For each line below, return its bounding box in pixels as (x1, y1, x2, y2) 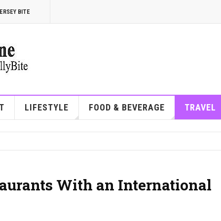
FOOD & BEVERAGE (88, 102, 165, 112)
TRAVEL (184, 102, 216, 112)
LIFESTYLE (24, 102, 69, 112)
